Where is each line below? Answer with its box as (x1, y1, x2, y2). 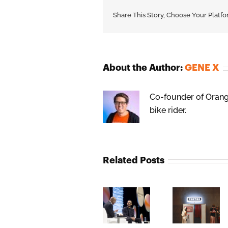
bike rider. (150, 105, 186, 116)
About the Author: (103, 63, 185, 73)
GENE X (185, 63, 219, 73)
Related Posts (103, 156, 164, 165)
